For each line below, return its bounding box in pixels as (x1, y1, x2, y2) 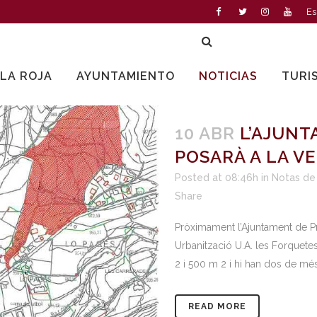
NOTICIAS (199, 69, 258, 83)
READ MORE (188, 301, 246, 311)
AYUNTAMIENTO (76, 69, 175, 83)
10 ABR (175, 123, 235, 144)
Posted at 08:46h (175, 172, 258, 183)
